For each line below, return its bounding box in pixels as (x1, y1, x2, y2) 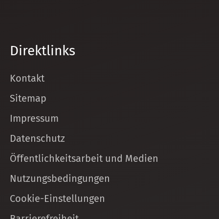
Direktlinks (10, 43, 75, 59)
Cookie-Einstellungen (10, 193, 105, 204)
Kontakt (10, 72, 44, 84)
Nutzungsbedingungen (10, 173, 110, 184)
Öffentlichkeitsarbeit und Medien (10, 153, 158, 164)
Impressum (10, 112, 59, 124)
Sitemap (10, 92, 46, 104)
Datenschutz (10, 132, 65, 144)
